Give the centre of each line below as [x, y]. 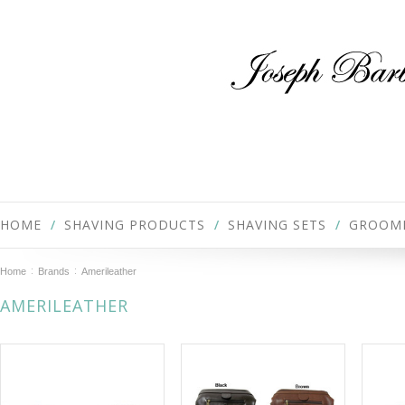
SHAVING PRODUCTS [135, 225]
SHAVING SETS [277, 225]
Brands [54, 271]
